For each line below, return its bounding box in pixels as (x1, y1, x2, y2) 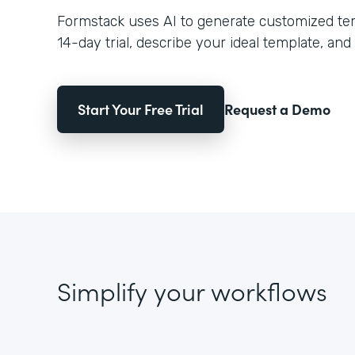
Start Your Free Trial (78, 99, 204, 119)
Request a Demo (224, 99, 330, 119)
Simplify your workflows (57, 273, 327, 308)
